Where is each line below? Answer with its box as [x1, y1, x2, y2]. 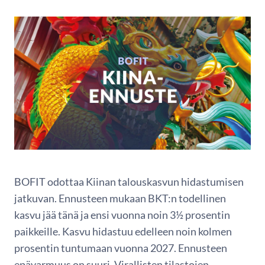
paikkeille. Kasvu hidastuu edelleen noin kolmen [14, 225, 232, 238]
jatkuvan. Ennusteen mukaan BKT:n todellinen [14, 192, 226, 205]
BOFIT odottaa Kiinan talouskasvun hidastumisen [14, 175, 244, 188]
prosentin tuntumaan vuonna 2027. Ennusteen [14, 241, 227, 254]
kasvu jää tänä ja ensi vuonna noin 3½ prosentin [14, 208, 230, 221]
